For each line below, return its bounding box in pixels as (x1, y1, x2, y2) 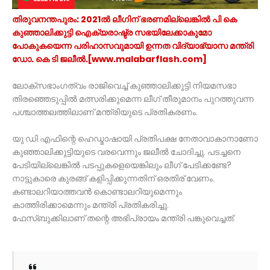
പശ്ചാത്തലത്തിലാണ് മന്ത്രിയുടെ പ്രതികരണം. (12, 105, 198, 118)
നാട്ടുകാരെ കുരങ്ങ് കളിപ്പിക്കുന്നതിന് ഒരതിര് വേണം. (12, 172, 215, 184)
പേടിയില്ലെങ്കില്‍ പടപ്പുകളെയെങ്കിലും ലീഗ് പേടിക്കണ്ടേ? (12, 159, 231, 171)
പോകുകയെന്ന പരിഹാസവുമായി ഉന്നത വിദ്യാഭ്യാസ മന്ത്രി (12, 39, 254, 52)
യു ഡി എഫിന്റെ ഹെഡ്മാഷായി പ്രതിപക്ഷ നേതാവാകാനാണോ (12, 132, 258, 145)
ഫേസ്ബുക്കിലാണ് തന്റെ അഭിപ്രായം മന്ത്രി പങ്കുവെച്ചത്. (12, 212, 235, 224)
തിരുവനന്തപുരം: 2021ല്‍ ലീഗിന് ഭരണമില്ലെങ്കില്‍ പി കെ (12, 13, 237, 25)
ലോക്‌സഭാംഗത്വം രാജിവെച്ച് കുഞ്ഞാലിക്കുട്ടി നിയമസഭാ (12, 79, 236, 92)
